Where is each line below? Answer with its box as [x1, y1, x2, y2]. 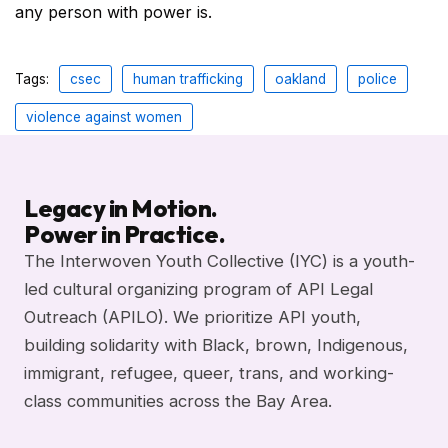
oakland [275, 71, 326, 88]
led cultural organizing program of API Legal [24, 279, 373, 300]
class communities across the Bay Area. [24, 391, 332, 412]
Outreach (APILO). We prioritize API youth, [24, 307, 361, 328]
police [358, 71, 397, 88]
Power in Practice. [24, 219, 226, 250]
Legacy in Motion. [24, 193, 218, 224]
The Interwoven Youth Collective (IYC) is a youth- [24, 251, 415, 272]
